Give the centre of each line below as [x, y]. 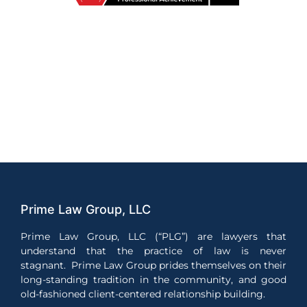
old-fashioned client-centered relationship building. [143, 294]
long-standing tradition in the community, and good [153, 279]
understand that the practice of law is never [153, 250]
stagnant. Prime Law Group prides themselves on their [153, 265]
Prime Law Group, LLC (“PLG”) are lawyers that [153, 236]
